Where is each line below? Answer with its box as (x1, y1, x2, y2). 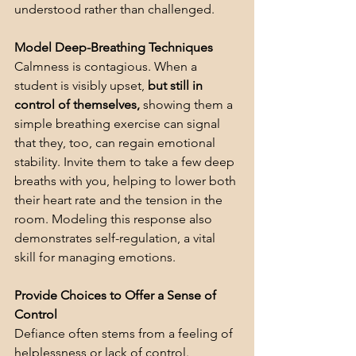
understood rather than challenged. (14, 2, 215, 17)
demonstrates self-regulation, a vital (14, 230, 219, 246)
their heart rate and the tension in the (14, 192, 226, 208)
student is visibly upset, (14, 78, 148, 94)
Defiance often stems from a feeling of (14, 326, 236, 342)
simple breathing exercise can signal (14, 116, 223, 132)
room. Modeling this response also (14, 211, 215, 227)
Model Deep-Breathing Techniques (14, 40, 213, 56)
